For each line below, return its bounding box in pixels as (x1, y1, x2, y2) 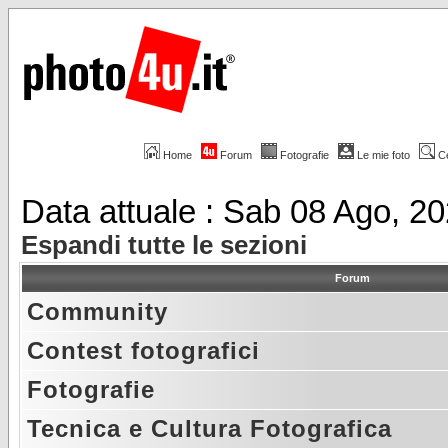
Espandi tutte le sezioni (21, 231, 307, 259)
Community (27, 298, 168, 325)
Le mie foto (357, 149, 410, 161)
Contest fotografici (27, 337, 260, 364)
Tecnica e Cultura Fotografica (27, 415, 392, 442)
